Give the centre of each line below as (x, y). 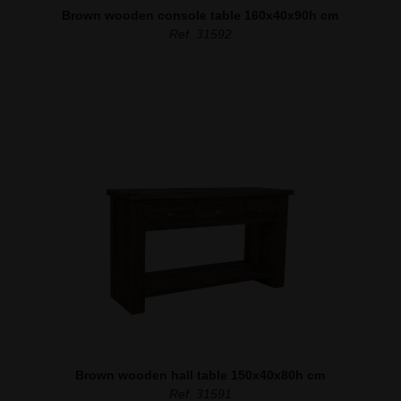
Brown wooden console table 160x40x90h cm (200, 15)
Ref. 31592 (200, 34)
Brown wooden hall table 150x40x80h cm (200, 375)
